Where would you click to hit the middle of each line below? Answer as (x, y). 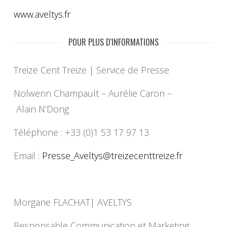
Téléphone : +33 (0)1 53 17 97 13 (81, 133)
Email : (28, 156)
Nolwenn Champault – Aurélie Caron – (92, 93)
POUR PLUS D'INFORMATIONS (113, 42)
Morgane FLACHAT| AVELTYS (72, 202)
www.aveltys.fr (42, 14)
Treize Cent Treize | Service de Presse (91, 70)
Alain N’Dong (41, 109)
